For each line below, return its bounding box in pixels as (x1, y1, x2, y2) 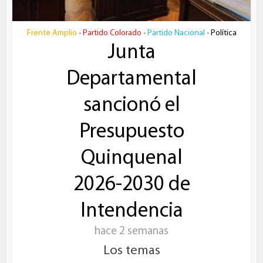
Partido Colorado (82, 28, 141, 38)
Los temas (103, 244, 160, 258)
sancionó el (83, 95, 180, 116)
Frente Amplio (26, 28, 77, 38)
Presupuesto (79, 122, 184, 143)
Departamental (66, 69, 197, 90)
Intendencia (80, 201, 183, 222)
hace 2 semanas (95, 225, 168, 237)
